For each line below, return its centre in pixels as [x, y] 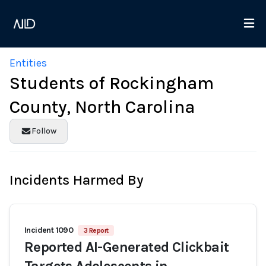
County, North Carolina [102, 107]
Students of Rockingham [112, 83]
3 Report [96, 230]
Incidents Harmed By [77, 180]
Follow [44, 131]
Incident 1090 [49, 230]
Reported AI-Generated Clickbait [127, 247]
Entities [28, 63]
